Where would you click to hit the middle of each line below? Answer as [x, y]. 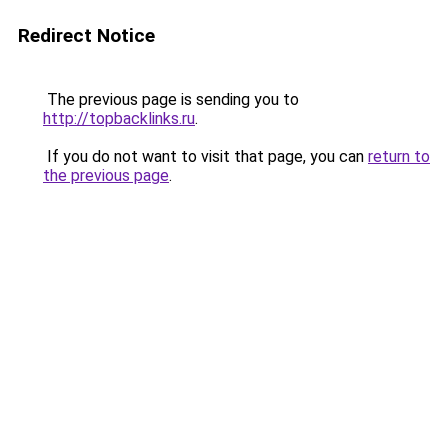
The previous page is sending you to [171, 99]
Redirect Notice [86, 35]
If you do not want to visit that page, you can [205, 156]
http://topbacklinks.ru [119, 118]
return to [399, 156]
